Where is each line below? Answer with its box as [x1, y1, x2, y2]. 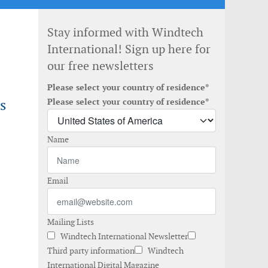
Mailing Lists [47, 217, 94, 227]
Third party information [47, 245, 135, 256]
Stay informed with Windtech [47, 25, 203, 40]
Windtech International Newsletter [59, 231, 188, 242]
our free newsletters [47, 58, 154, 74]
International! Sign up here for [47, 41, 211, 57]
